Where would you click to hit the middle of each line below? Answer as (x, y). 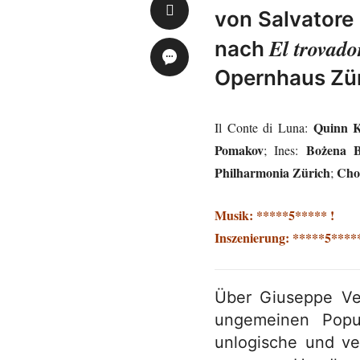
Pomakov (239, 150)
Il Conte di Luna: (264, 127)
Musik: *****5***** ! (274, 215)
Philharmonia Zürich (272, 172)
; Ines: (285, 150)
